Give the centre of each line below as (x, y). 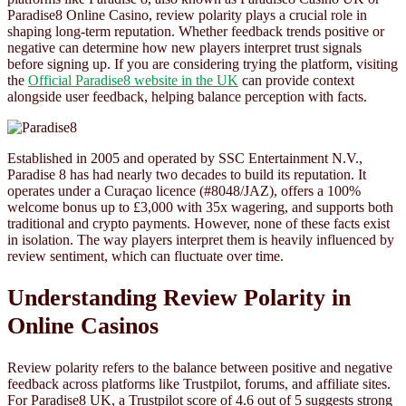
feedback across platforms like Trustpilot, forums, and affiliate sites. (199, 383)
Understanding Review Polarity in (179, 298)
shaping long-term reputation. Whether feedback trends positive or (196, 32)
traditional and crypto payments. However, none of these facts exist (198, 224)
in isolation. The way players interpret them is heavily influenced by (201, 240)
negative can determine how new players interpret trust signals (184, 48)
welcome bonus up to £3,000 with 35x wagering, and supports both (200, 208)
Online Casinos (83, 326)
